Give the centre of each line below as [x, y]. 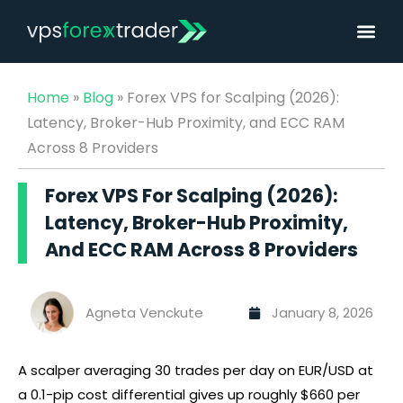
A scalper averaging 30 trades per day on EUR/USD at [196, 370]
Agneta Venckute [144, 313]
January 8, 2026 [322, 313]
